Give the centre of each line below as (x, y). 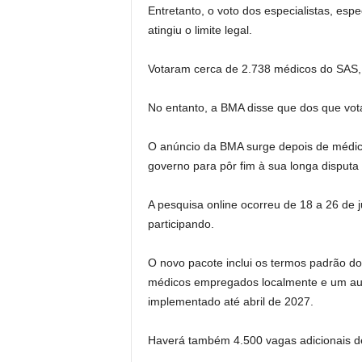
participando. (181, 224)
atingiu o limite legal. (200, 30)
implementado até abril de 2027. (230, 301)
